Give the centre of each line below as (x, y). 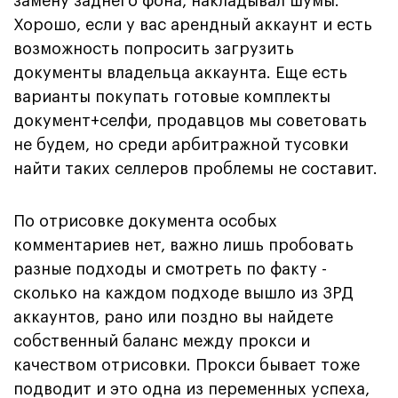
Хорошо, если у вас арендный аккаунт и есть (193, 24)
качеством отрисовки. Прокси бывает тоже (187, 365)
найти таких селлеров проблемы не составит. (195, 168)
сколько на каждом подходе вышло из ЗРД (183, 293)
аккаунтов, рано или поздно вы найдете (173, 317)
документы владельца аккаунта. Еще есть (180, 72)
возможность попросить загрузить (154, 48)
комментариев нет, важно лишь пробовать (183, 245)
